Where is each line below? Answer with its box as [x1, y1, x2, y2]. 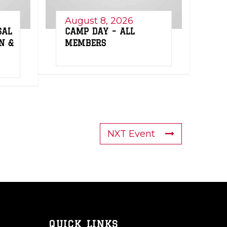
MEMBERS [65, 38, 106, 48]
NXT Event [107, 128, 155, 139]
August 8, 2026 [65, 15, 133, 26]
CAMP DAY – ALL [65, 26, 135, 36]
